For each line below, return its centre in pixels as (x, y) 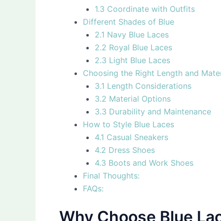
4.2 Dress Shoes (125, 150)
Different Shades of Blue (129, 21)
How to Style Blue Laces (129, 124)
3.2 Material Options (133, 98)
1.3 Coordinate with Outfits (145, 9)
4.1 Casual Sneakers (131, 137)
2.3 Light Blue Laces (132, 60)
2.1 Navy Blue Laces (132, 34)
